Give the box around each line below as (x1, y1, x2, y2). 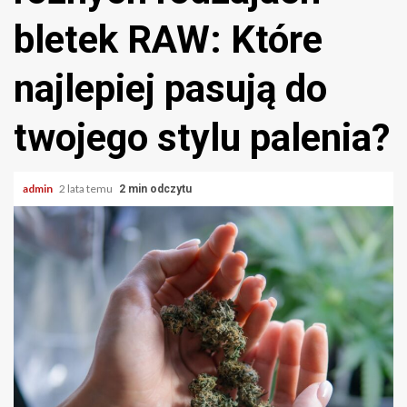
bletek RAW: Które (14, 17, 323, 62)
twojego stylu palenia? (14, 115, 390, 160)
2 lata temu (59, 182, 114, 195)
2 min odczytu (119, 183, 192, 195)
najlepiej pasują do (14, 66, 327, 111)
